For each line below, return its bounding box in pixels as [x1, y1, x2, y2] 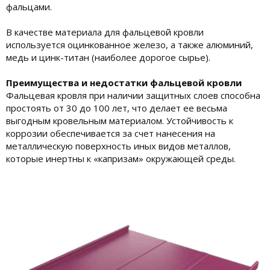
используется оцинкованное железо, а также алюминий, [6, 38, 253, 51]
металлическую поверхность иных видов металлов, [6, 139, 231, 152]
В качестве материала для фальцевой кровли [6, 25, 204, 38]
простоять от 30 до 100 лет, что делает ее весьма [6, 101, 227, 114]
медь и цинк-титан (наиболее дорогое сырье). [6, 51, 210, 63]
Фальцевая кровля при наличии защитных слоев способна [6, 89, 260, 101]
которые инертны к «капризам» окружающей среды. [6, 152, 236, 165]
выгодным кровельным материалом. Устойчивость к [6, 114, 233, 127]
